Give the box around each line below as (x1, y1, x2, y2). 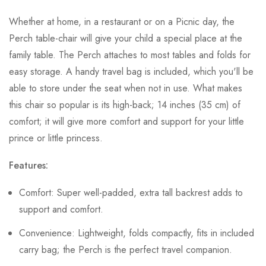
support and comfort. (19, 202, 103, 217)
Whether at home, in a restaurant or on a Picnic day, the (9, 15, 235, 29)
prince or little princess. (9, 131, 103, 145)
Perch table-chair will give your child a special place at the (9, 31, 242, 46)
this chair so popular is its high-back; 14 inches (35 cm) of (9, 98, 240, 112)
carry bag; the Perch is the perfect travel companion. (19, 243, 232, 257)
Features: (9, 159, 48, 173)
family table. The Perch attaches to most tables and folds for (9, 48, 251, 62)
